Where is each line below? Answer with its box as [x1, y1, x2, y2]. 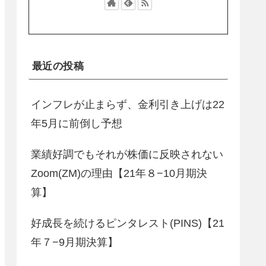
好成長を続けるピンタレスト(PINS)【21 [31, 217, 224, 229]
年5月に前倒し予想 [31, 117, 122, 129]
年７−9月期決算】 [31, 236, 118, 248]
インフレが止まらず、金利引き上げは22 [31, 98, 224, 110]
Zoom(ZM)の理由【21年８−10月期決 [31, 167, 207, 179]
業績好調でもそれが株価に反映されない [31, 148, 223, 160]
